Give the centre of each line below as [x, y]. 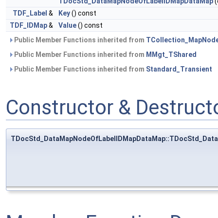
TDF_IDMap [28, 26]
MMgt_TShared [171, 55]
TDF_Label [30, 13]
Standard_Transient [179, 69]
